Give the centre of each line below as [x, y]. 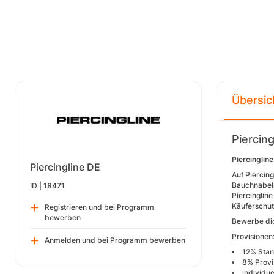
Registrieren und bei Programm [99, 207]
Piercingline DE [65, 167]
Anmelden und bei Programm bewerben [115, 240]
